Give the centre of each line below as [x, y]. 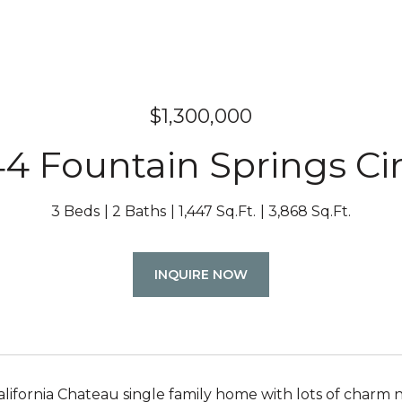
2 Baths [139, 211]
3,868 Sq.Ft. [310, 211]
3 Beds [75, 211]
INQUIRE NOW [201, 275]
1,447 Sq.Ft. [217, 211]
